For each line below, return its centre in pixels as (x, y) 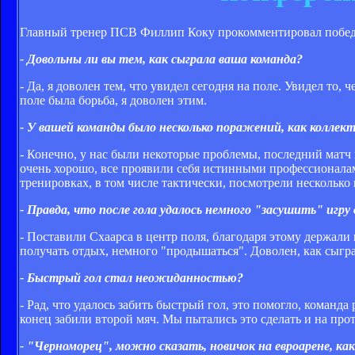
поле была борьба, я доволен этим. (113, 100)
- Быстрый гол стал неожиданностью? (132, 277)
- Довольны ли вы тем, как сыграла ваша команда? (161, 59)
